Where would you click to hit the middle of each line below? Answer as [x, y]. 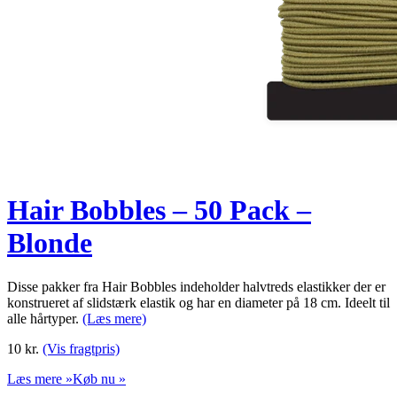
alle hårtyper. [45, 318]
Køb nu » [99, 378]
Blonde [50, 243]
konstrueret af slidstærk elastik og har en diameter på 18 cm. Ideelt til [198, 302]
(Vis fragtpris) [81, 348]
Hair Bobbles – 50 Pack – [159, 210]
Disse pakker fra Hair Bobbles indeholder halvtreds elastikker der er [196, 286]
